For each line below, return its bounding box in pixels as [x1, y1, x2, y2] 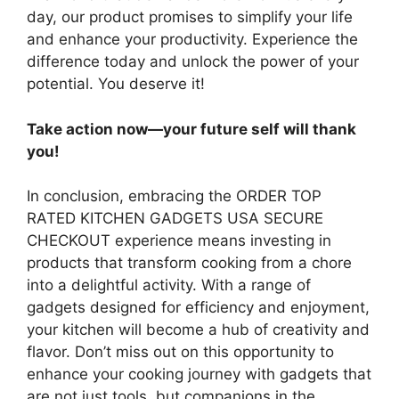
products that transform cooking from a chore [27, 254, 352, 273]
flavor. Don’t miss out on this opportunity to [27, 343, 334, 362]
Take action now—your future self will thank [27, 119, 356, 138]
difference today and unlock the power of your [27, 53, 359, 71]
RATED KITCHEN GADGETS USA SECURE [27, 209, 323, 228]
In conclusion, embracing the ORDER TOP [27, 187, 322, 206]
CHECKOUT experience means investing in [27, 232, 331, 250]
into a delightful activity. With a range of [27, 276, 311, 295]
